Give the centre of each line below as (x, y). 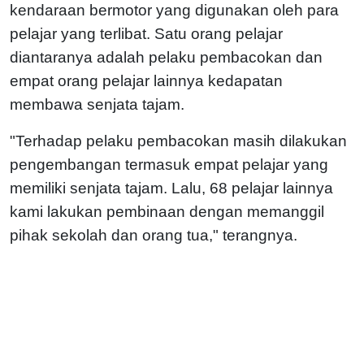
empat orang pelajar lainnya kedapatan (146, 80)
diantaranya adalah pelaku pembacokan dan (166, 57)
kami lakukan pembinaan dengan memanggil (167, 211)
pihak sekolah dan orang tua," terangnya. (154, 235)
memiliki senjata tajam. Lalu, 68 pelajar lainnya (171, 188)
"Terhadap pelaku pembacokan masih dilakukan (178, 141)
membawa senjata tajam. (99, 104)
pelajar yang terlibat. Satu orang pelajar (146, 33)
